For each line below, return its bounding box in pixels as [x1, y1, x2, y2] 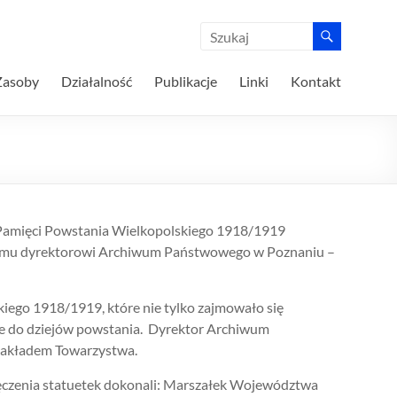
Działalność [61, 73, 132, 90]
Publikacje [154, 73, 217, 90]
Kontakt [291, 73, 341, 90]
